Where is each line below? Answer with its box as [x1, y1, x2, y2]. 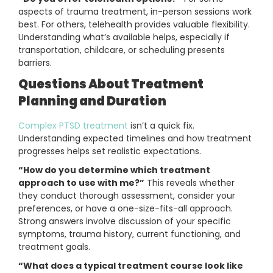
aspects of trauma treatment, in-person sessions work [18, 5, 252, 18]
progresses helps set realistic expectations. [18, 145, 201, 158]
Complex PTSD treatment [18, 119, 128, 132]
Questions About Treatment [18, 76, 204, 93]
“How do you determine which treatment [18, 164, 210, 177]
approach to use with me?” [18, 177, 144, 190]
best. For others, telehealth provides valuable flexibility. [18, 18, 250, 31]
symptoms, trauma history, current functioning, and [18, 228, 241, 241]
